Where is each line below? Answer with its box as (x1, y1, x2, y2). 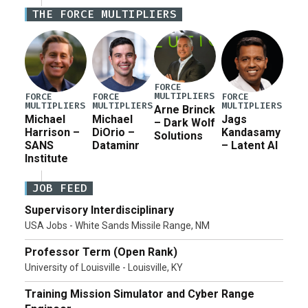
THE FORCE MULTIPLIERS (32, 6, 177, 21)
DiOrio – (91, 125, 135, 139)
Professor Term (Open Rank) (25, 245, 177, 258)
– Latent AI (221, 138, 278, 152)
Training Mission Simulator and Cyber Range (25, 287, 254, 300)
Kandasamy (221, 125, 280, 139)
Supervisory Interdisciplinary (25, 203, 174, 217)
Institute (25, 151, 68, 165)
